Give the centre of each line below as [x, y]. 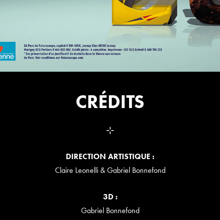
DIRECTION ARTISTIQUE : [110, 157]
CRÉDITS [110, 102]
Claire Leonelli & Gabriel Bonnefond [110, 170]
